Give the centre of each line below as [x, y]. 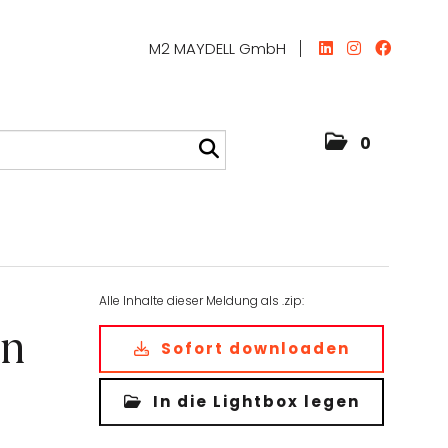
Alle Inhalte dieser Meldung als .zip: [202, 300]
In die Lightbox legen [253, 401]
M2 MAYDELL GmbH [217, 48]
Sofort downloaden [252, 348]
